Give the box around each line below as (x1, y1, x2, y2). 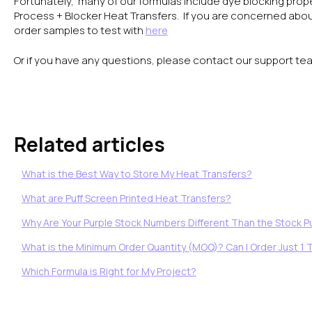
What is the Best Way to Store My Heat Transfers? (21, 166, 252, 180)
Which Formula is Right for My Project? (21, 264, 196, 278)
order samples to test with (13, 23, 146, 38)
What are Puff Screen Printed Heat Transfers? (21, 191, 231, 205)
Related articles (13, 130, 165, 157)
